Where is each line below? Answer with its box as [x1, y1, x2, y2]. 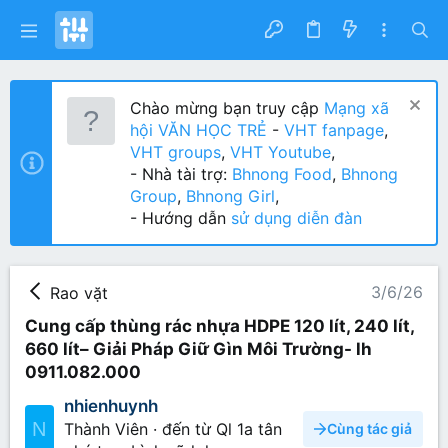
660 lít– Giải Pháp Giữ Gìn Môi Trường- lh [25, 338, 372, 359]
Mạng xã [319, 98, 389, 118]
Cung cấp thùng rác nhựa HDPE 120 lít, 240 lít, [25, 315, 414, 336]
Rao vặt [50, 282, 108, 303]
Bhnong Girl [186, 186, 275, 206]
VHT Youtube [230, 142, 331, 162]
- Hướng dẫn [130, 208, 226, 228]
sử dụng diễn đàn [226, 208, 362, 228]
